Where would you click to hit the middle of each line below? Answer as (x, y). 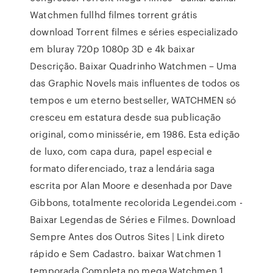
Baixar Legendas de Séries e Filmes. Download (133, 219)
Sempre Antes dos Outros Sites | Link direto (127, 236)
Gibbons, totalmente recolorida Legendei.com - (136, 202)
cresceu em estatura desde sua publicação (126, 117)
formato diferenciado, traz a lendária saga (122, 168)
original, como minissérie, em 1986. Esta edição (135, 134)
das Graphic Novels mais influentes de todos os (135, 83)
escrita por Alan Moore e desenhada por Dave (131, 185)
